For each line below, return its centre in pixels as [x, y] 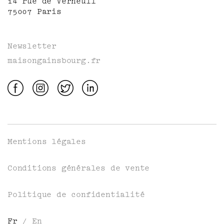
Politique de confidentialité [76, 194]
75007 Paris [34, 11]
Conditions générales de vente [79, 168]
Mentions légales [47, 141]
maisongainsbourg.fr [54, 60]
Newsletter [32, 46]
